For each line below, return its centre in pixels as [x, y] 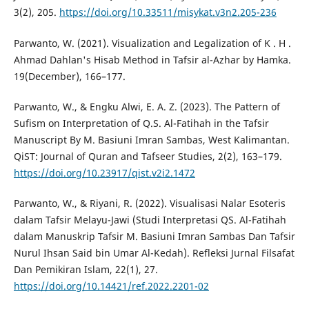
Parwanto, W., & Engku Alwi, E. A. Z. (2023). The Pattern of [147, 106]
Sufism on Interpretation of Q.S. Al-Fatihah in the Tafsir [141, 123]
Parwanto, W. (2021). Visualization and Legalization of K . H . [152, 43]
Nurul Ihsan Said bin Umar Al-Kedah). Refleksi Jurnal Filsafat [154, 252]
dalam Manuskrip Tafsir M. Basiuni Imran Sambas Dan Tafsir [154, 236]
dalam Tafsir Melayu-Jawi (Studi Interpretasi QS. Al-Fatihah [150, 219]
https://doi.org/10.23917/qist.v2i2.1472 [104, 172]
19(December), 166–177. [69, 76]
